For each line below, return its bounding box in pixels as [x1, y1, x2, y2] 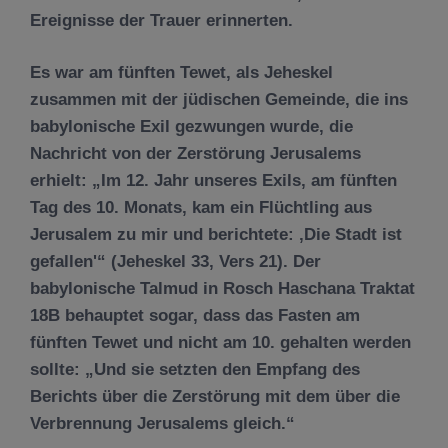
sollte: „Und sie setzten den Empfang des [30, 360, 360, 379]
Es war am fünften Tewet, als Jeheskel [30, 63, 333, 82]
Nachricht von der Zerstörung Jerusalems [30, 144, 361, 163]
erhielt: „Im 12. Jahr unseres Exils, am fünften [30, 171, 397, 190]
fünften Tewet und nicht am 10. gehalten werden [30, 333, 411, 352]
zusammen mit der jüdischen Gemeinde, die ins [30, 90, 408, 109]
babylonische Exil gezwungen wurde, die [30, 117, 353, 136]
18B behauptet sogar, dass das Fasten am [30, 306, 360, 325]
